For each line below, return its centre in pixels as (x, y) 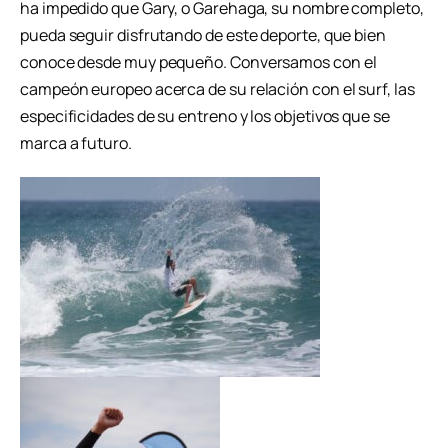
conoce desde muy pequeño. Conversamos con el (198, 61)
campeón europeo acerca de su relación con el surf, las (217, 88)
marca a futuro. (76, 142)
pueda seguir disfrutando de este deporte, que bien (203, 34)
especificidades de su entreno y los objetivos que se (205, 115)
